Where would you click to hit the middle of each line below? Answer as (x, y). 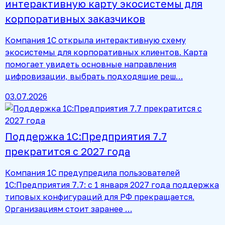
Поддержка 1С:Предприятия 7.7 (86, 136)
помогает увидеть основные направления (91, 65)
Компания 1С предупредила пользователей (92, 173)
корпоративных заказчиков (75, 19)
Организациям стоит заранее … (69, 209)
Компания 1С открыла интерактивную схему (95, 40)
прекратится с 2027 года (68, 151)
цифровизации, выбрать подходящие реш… (94, 77)
